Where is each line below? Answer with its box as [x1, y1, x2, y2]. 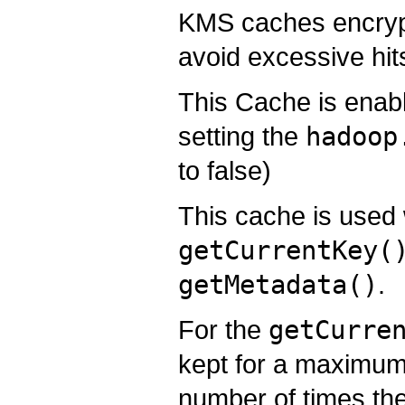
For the [178, 314, 268, 344]
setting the [178, 120, 306, 151]
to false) [178, 155, 271, 185]
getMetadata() [178, 268, 378, 300]
